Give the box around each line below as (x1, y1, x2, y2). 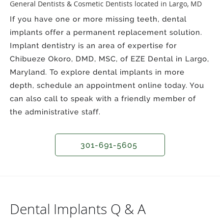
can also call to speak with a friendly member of (10, 94, 196, 103)
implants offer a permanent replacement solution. (10, 27, 202, 37)
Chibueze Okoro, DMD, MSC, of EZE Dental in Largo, (10, 54, 209, 63)
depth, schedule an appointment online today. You (10, 81, 204, 90)
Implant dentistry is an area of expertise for (10, 41, 177, 50)
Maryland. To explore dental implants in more (10, 67, 185, 77)
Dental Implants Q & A (10, 199, 146, 218)
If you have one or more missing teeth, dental (10, 14, 187, 24)
